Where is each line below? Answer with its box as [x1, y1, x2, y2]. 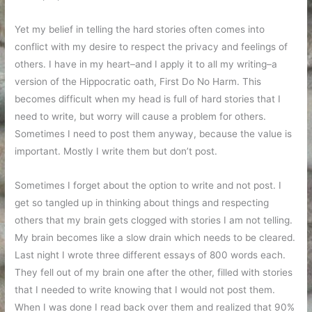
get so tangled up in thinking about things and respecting [15, 197, 270, 209]
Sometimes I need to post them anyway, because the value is [15, 128, 292, 140]
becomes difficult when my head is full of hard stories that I [15, 93, 281, 105]
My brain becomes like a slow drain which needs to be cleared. [15, 232, 296, 244]
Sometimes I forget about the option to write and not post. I [15, 180, 282, 192]
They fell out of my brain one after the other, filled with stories [15, 267, 293, 279]
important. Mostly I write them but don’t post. [15, 146, 218, 157]
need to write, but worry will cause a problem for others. [15, 111, 267, 123]
